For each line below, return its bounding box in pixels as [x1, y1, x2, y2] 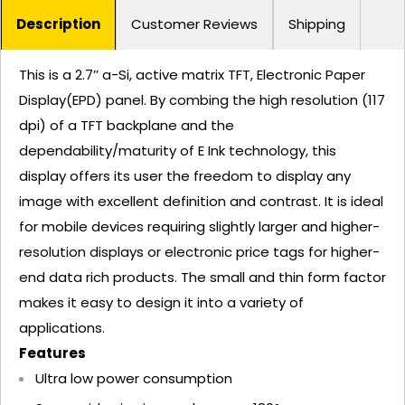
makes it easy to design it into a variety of [19, 292, 304, 312]
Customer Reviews [131, 14, 258, 34]
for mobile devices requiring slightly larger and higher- [19, 216, 380, 236]
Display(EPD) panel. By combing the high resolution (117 [19, 89, 385, 109]
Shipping [288, 14, 345, 34]
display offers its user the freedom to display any [19, 165, 351, 185]
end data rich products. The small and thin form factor [19, 267, 386, 287]
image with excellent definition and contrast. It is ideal [19, 191, 383, 211]
